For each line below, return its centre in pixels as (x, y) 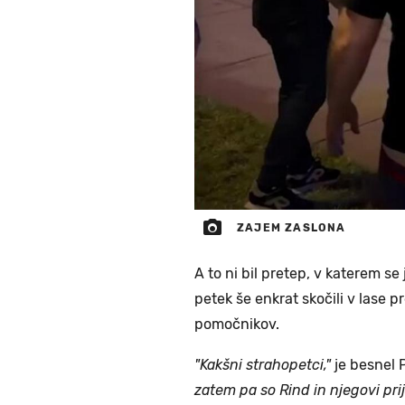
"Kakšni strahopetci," (263, 364)
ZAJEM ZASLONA (292, 227)
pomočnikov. (237, 324)
